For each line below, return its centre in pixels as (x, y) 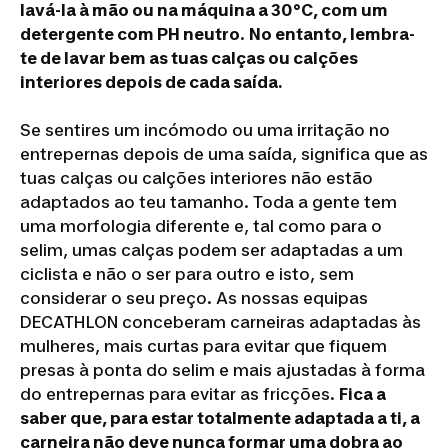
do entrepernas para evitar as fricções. (179, 394)
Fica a (362, 394)
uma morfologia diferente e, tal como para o (201, 226)
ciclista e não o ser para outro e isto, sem (187, 274)
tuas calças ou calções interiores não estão (196, 178)
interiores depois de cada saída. (151, 82)
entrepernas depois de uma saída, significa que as (224, 154)
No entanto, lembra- (332, 34)
